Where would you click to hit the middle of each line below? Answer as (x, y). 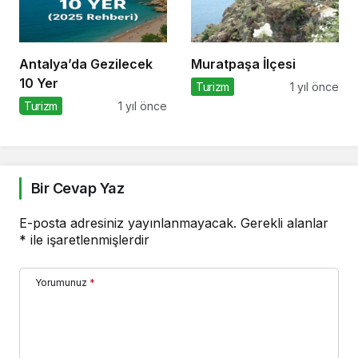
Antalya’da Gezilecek (86, 64)
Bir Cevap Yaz (78, 189)
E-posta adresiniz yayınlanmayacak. (128, 223)
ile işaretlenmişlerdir (88, 240)
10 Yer (39, 84)
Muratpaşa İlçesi (243, 64)
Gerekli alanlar (284, 223)
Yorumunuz (61, 283)
